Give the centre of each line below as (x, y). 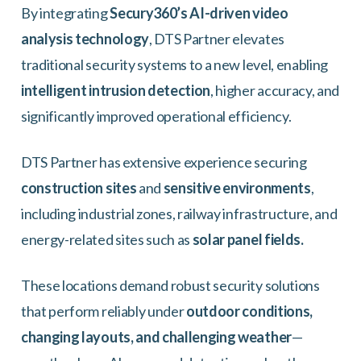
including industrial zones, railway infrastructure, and (179, 214)
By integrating (66, 13)
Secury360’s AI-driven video (199, 13)
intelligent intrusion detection (116, 90)
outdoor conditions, (249, 311)
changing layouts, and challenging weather (156, 337)
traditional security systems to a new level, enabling (175, 64)
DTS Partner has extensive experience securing (164, 162)
